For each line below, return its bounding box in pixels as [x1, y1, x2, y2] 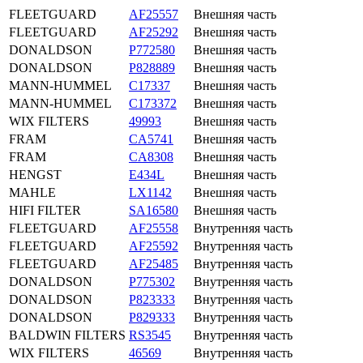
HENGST [9, 167, 62, 181]
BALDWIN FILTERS [9, 327, 126, 342]
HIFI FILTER [9, 203, 81, 217]
